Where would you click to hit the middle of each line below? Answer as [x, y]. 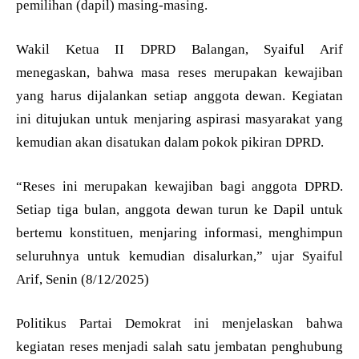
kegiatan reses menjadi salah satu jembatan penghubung [179, 347]
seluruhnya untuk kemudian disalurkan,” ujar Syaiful [179, 256]
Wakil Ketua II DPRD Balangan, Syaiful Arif [179, 50]
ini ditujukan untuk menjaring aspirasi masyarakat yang [179, 119]
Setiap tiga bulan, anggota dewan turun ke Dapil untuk [179, 210]
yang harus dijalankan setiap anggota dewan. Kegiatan [179, 96]
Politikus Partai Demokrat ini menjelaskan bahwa [179, 324]
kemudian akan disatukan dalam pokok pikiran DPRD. [170, 143]
